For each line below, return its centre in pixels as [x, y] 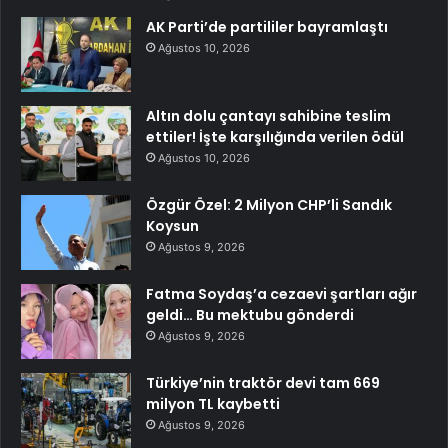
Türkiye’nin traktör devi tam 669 [263, 382]
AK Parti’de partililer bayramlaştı [267, 26]
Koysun [172, 225]
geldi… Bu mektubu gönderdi [250, 314]
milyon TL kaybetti [213, 403]
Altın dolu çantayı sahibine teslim [268, 115]
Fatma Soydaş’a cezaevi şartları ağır [281, 293]
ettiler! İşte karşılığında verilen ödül [275, 136]
